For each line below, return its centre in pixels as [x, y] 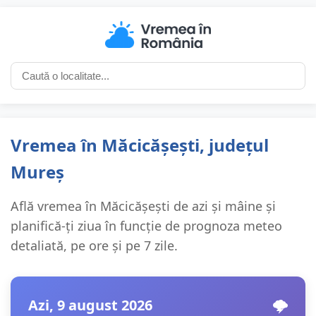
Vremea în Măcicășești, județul [140, 145]
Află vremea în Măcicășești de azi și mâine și [143, 206]
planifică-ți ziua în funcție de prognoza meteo [146, 226]
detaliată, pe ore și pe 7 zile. [94, 246]
